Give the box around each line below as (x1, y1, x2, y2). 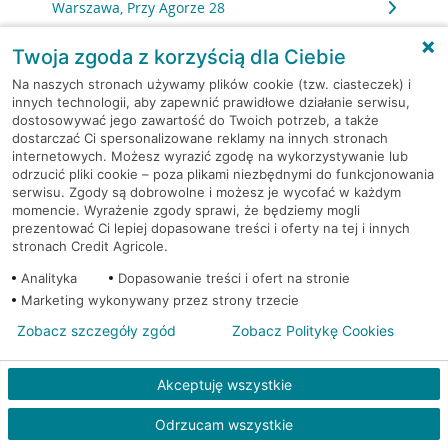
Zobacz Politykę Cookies (232, 322, 394, 339)
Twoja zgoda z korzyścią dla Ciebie (12, 45, 346, 69)
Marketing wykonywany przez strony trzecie (21, 292, 299, 308)
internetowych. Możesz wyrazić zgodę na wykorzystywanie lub (12, 148, 408, 164)
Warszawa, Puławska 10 (52, 145, 210, 164)
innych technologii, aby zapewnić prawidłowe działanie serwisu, (12, 94, 410, 110)
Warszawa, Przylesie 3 (52, 96, 199, 115)
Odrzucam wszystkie (155, 415, 293, 433)
